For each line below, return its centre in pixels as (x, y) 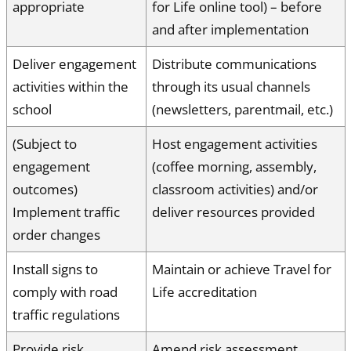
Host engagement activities (235, 143)
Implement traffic (66, 212)
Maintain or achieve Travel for (242, 269)
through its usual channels (231, 86)
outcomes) (45, 189)
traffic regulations (66, 314)
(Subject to (45, 143)
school (32, 109)
